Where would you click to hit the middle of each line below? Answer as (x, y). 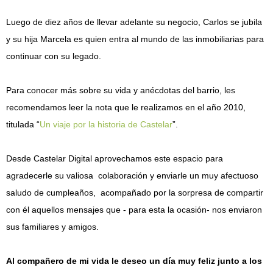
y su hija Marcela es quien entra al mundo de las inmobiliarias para (135, 39)
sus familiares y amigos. (54, 227)
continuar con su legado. (54, 56)
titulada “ (23, 124)
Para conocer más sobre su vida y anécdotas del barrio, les (121, 90)
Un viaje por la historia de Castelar (106, 124)
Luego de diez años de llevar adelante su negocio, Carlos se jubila (134, 22)
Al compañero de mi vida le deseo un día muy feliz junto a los (134, 261)
